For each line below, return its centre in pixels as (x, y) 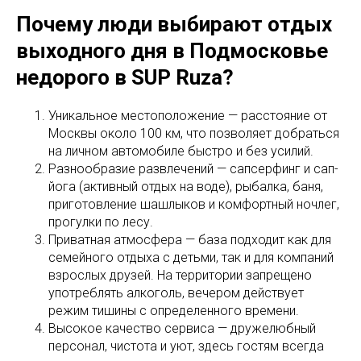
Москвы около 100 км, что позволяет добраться (194, 134)
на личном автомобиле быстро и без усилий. (181, 151)
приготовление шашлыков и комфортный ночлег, (194, 205)
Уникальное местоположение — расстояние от (188, 116)
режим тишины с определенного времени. (174, 311)
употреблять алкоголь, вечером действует (176, 293)
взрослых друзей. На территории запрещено (180, 276)
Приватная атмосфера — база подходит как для (190, 240)
